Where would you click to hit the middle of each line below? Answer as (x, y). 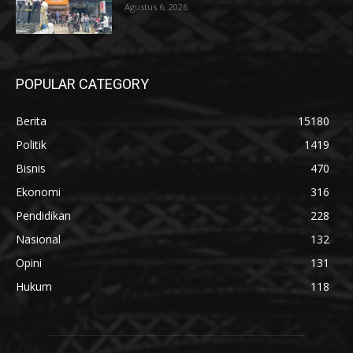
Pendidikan (43, 216)
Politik (31, 145)
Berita (31, 121)
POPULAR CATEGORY (82, 84)
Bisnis (31, 169)
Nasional (38, 240)
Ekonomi (38, 192)
